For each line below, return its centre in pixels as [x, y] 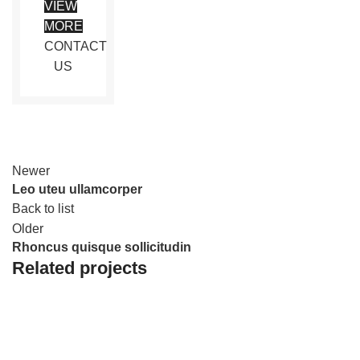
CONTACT [76, 46]
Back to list [43, 208]
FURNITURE [56, 344]
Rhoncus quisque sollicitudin [102, 247]
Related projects [80, 268]
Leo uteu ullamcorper [77, 189]
